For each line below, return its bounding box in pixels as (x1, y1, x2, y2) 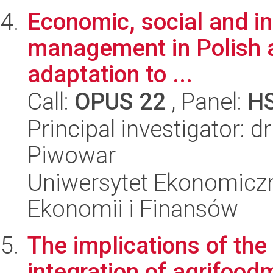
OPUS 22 (74, 88, 166, 115)
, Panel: (166, 88, 247, 115)
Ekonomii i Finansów (27, 195, 238, 222)
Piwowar (27, 141, 116, 169)
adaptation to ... (27, 60, 193, 88)
